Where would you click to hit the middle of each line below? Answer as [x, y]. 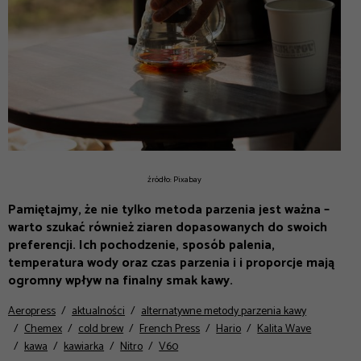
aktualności [99, 312]
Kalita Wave [284, 330]
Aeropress [32, 312]
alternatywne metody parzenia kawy [224, 312]
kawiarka [84, 347]
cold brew [101, 330]
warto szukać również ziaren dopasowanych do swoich [168, 228]
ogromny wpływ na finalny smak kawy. [122, 281]
